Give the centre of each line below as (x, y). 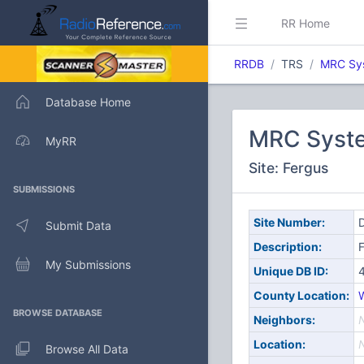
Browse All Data (87, 349)
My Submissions (88, 264)
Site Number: (289, 222)
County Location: (301, 295)
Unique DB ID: (290, 271)
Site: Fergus (288, 168)
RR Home (305, 23)
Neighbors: (284, 320)
